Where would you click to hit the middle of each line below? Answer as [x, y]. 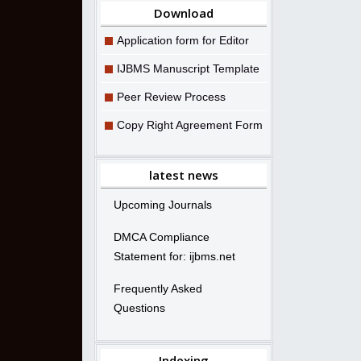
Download [184, 12]
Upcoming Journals [163, 204]
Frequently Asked [158, 288]
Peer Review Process [171, 96]
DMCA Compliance [162, 237]
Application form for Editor [183, 40]
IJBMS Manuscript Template [188, 68]
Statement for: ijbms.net [174, 256]
